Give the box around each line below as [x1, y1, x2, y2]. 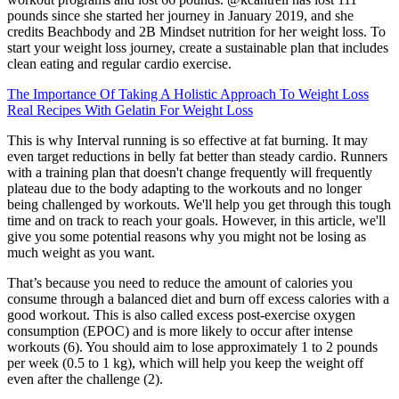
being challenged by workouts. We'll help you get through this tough [7, 196, 391, 212]
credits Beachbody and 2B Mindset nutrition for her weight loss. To [7, 23, 386, 39]
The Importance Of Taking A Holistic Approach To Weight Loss [7, 85, 369, 102]
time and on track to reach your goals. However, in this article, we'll [7, 212, 386, 228]
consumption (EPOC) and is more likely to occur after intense [7, 322, 353, 338]
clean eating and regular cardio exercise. [7, 55, 232, 71]
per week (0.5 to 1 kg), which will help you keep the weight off [7, 354, 363, 370]
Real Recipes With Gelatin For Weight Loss [7, 102, 253, 118]
